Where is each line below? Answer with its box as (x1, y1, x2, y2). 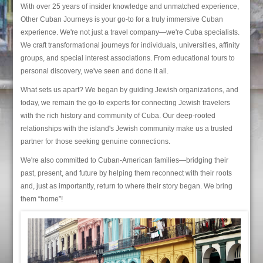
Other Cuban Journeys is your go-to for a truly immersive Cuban (20, 15, 223, 23)
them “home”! (20, 194, 63, 203)
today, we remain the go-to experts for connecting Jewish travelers (20, 98, 230, 107)
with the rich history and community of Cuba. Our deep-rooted (20, 111, 215, 120)
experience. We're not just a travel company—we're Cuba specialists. (20, 28, 240, 36)
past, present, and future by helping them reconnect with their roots (20, 168, 232, 177)
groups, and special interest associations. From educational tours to (20, 53, 235, 62)
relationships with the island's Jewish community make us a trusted (20, 124, 232, 133)
